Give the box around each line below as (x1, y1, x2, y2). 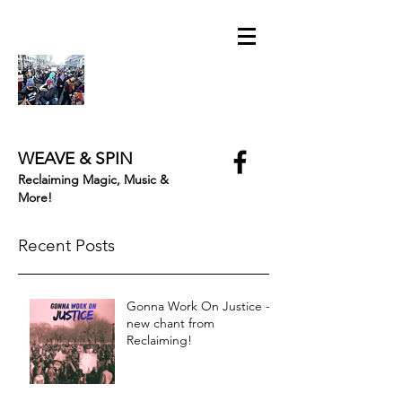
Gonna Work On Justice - (127, 298, 270, 314)
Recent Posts (18, 235, 115, 256)
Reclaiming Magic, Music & (18, 171, 169, 188)
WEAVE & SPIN (18, 148, 133, 169)
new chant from (127, 315, 214, 331)
